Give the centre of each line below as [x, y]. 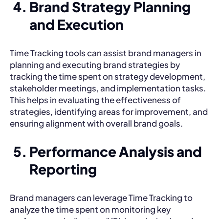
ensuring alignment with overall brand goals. [96, 123]
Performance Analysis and [116, 151]
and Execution [77, 24]
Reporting [63, 169]
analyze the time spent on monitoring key [90, 209]
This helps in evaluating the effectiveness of [95, 99]
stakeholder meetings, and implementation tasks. [108, 88]
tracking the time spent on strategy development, [108, 76]
